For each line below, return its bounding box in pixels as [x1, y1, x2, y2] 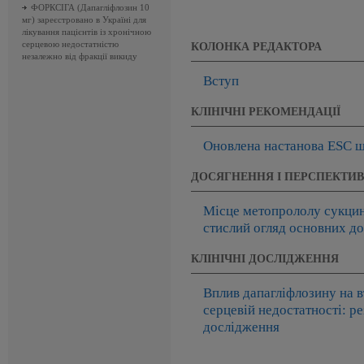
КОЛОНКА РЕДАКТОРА [191, 40, 322, 53]
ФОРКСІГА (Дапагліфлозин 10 [31, 2, 149, 12]
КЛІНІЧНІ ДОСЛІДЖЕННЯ [191, 252, 339, 265]
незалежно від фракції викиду [22, 51, 137, 61]
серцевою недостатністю [22, 39, 119, 49]
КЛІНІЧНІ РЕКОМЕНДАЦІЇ [191, 105, 340, 118]
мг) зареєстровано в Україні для [22, 15, 146, 24]
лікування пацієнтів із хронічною [22, 27, 151, 37]
